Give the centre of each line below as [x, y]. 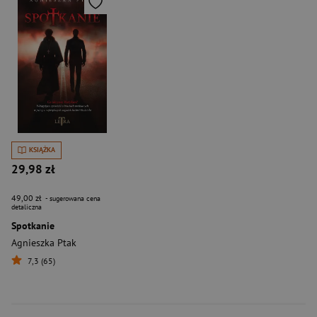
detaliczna [27, 207]
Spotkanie [33, 225]
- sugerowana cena [72, 198]
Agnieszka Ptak [44, 242]
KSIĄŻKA [42, 150]
